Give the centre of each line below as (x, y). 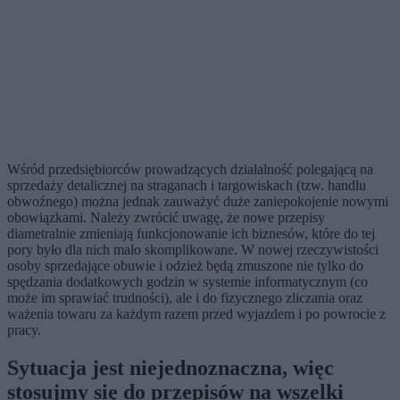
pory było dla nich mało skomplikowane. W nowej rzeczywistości (193, 250)
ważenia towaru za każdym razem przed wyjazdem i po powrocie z (196, 314)
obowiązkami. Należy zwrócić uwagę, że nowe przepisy (166, 218)
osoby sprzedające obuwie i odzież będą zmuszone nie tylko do (185, 266)
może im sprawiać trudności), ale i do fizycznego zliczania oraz (185, 298)
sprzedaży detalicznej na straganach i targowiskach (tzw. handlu (187, 186)
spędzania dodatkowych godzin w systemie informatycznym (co (187, 282)
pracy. (24, 330)
